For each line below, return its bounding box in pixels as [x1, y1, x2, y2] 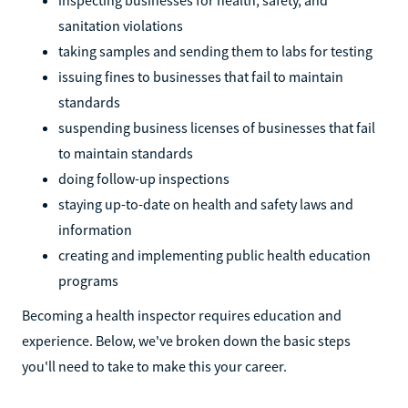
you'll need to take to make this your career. [22, 356, 287, 375]
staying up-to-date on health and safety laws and [58, 194, 353, 213]
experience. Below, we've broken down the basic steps [22, 331, 351, 350]
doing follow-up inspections [58, 168, 229, 188]
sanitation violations [58, 15, 183, 35]
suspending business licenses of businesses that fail [58, 117, 375, 137]
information [58, 219, 132, 239]
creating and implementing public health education [58, 245, 371, 264]
